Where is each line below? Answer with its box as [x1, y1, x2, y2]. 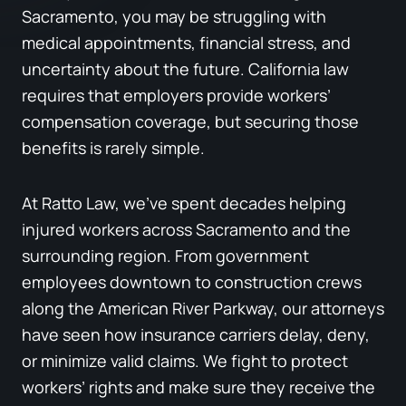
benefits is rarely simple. [22, 136, 205, 159]
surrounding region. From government [22, 244, 309, 266]
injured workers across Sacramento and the [22, 217, 351, 240]
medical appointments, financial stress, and [22, 31, 351, 53]
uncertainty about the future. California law [22, 57, 349, 80]
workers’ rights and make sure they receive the [22, 375, 375, 398]
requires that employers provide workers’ [22, 83, 331, 106]
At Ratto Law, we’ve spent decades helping [22, 191, 346, 214]
